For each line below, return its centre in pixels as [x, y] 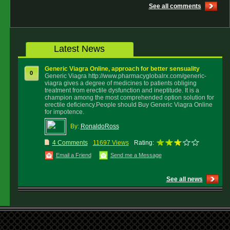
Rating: [144, 143]
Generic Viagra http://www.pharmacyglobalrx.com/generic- [125, 76]
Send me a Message [136, 155]
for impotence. [64, 112]
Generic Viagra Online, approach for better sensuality [122, 69]
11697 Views [111, 143]
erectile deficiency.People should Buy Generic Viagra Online [128, 105]
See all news [184, 179]
